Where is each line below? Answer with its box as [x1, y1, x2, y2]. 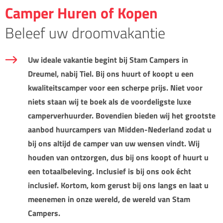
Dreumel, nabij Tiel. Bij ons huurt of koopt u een [28, 68, 194, 80]
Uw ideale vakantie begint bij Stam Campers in [28, 54, 188, 66]
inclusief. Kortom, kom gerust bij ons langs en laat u [28, 179, 209, 191]
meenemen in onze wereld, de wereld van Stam [28, 193, 190, 205]
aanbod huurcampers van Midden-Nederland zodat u [28, 123, 212, 135]
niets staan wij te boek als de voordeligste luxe [28, 96, 191, 108]
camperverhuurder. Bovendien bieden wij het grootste [28, 110, 216, 121]
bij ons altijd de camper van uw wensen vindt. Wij [28, 137, 200, 149]
